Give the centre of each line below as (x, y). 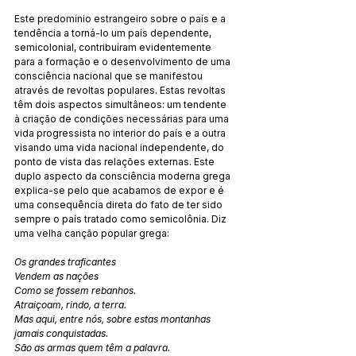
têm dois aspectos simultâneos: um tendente (122, 104)
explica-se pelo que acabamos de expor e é (120, 190)
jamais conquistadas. (61, 333)
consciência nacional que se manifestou (110, 75)
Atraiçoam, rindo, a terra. (70, 304)
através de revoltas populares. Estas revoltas (121, 90)
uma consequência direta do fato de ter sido (120, 204)
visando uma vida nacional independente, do (120, 147)
